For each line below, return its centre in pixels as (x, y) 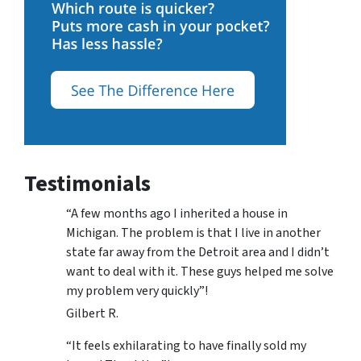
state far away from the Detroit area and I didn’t (198, 253)
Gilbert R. (92, 314)
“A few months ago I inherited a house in (177, 214)
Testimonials (87, 184)
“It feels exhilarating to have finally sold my (186, 346)
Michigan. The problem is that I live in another (193, 233)
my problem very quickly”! (137, 291)
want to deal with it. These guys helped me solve (200, 272)
